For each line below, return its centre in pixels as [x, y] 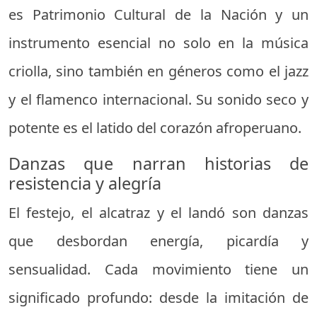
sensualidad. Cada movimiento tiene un [158, 269]
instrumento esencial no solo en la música [158, 42]
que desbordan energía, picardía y [158, 241]
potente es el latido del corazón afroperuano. [155, 127]
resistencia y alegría [85, 183]
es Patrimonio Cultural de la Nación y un [158, 14]
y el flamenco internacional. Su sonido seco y [158, 99]
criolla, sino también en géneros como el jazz [158, 71]
